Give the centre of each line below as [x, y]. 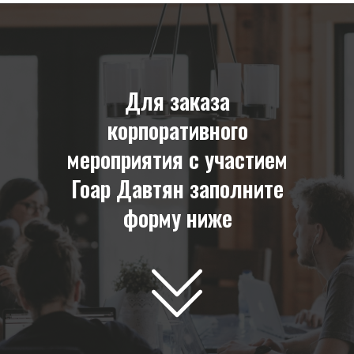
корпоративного [177, 130]
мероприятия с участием [177, 160]
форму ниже [177, 218]
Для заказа [177, 101]
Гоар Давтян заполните [177, 189]
